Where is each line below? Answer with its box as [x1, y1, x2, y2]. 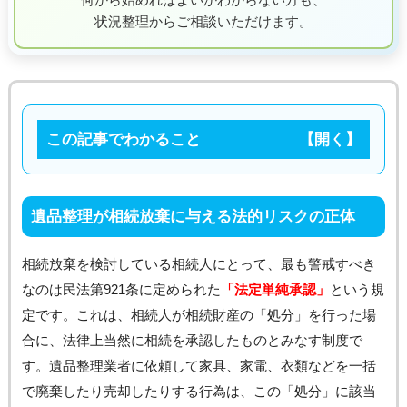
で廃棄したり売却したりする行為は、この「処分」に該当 [21, 382, 376, 399]
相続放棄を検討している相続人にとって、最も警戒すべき [21, 255, 376, 272]
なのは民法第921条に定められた [21, 281, 221, 297]
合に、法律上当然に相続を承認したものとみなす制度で [21, 332, 362, 348]
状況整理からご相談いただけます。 [94, 13, 313, 29]
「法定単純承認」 [220, 281, 330, 297]
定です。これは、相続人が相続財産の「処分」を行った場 [21, 306, 376, 323]
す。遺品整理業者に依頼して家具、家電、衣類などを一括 [21, 357, 376, 373]
